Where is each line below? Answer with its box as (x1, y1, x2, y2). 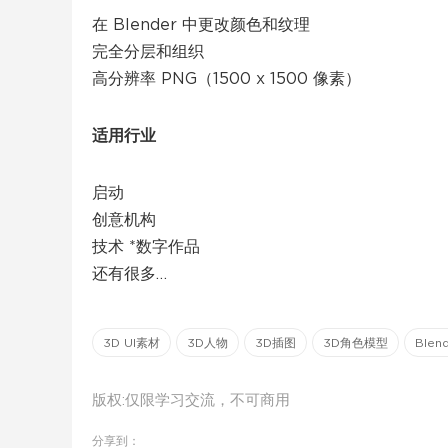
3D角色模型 (323, 337, 388, 350)
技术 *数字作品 (92, 239, 200, 256)
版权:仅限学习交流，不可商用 (92, 393, 290, 409)
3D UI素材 (103, 337, 160, 350)
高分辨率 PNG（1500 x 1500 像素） (92, 71, 361, 88)
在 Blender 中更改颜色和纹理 (92, 17, 310, 34)
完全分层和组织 (92, 44, 204, 61)
